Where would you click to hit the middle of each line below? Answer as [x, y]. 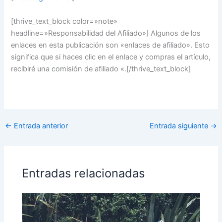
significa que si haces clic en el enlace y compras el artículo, [111, 57]
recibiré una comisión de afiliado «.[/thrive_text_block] [101, 69]
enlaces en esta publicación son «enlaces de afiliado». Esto [111, 45]
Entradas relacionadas [83, 173]
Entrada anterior [40, 126]
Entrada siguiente [180, 126]
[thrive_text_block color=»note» [64, 21]
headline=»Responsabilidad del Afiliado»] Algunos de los [106, 33]
